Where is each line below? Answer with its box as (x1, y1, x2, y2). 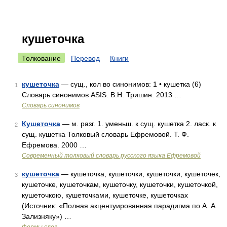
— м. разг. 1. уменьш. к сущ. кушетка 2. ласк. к (60, 120, 216, 128)
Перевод (71, 54, 100, 62)
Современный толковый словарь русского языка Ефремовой (22, 152, 201, 159)
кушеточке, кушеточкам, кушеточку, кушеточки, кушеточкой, (22, 180, 218, 188)
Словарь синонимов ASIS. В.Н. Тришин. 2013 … (22, 91, 181, 99)
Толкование (22, 54, 61, 62)
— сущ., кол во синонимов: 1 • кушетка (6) (59, 80, 201, 88)
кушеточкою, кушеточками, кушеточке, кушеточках (22, 191, 188, 199)
